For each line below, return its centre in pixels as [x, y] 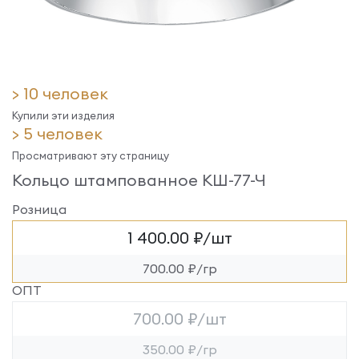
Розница [39, 209]
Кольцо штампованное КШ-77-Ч [139, 180]
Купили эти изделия [63, 115]
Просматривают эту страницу [91, 155]
